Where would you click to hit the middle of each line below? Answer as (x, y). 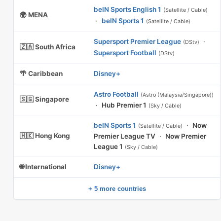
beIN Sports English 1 (128, 9)
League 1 (108, 147)
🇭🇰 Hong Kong (45, 136)
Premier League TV (125, 136)
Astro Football (116, 94)
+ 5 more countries (117, 189)
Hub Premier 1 (124, 105)
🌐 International (43, 167)
